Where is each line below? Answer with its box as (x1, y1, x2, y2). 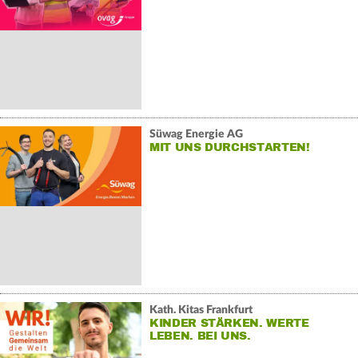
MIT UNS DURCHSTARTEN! (149, 140, 310, 154)
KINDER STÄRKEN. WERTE (149, 316, 309, 330)
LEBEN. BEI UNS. (149, 328, 251, 343)
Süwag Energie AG (149, 128, 243, 140)
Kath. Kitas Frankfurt (149, 304, 253, 316)
